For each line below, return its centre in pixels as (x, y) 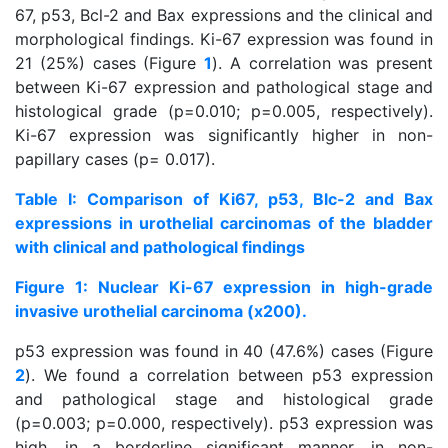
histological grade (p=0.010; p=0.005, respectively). (224, 111)
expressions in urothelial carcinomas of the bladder (224, 223)
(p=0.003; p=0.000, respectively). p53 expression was (224, 423)
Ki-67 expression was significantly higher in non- (224, 135)
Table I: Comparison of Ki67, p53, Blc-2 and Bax (224, 199)
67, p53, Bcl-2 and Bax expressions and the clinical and (224, 15)
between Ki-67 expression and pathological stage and (224, 87)
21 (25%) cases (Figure (109, 63)
